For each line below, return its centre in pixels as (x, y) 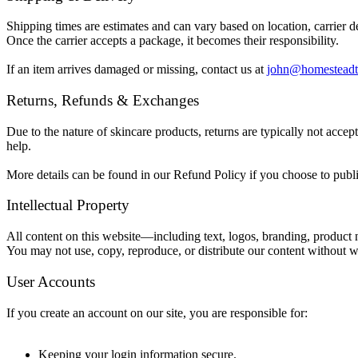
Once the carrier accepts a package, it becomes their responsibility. (173, 41)
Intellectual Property (68, 205)
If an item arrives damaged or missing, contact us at (137, 70)
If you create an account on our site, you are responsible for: (157, 312)
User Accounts (51, 281)
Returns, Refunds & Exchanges (103, 100)
